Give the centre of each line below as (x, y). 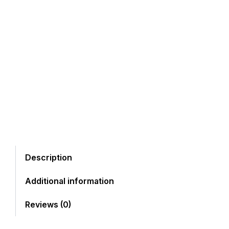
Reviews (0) (48, 205)
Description (49, 158)
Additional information (70, 181)
